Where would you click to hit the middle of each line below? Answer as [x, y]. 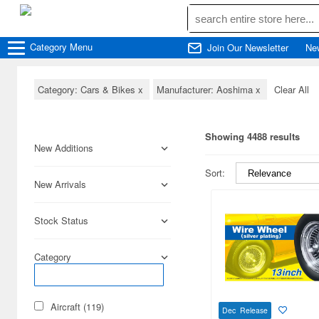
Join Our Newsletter [248, 47]
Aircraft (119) [77, 307]
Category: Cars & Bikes [88, 89]
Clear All [292, 89]
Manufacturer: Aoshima [206, 89]
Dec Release [245, 310]
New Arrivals [60, 184]
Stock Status [61, 220]
